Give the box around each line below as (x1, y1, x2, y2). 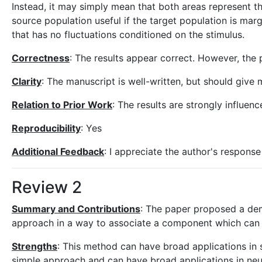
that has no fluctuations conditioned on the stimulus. (12, 29, 244, 40)
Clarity (12, 75, 42, 87)
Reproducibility (12, 122, 81, 134)
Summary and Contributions (12, 203, 140, 215)
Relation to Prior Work (12, 99, 112, 111)
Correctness (12, 52, 70, 64)
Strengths (12, 240, 57, 252)
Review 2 (12, 177, 82, 197)
